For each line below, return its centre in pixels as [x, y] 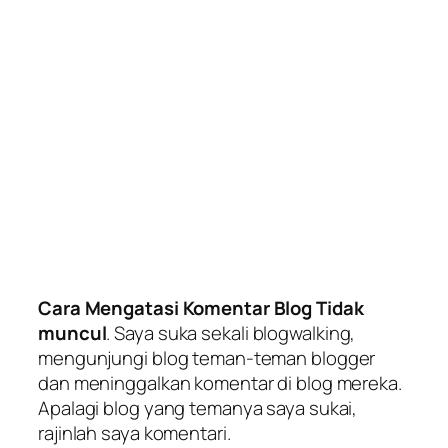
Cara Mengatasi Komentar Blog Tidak [201, 308]
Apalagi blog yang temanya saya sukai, [198, 408]
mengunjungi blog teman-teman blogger [207, 358]
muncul [72, 333]
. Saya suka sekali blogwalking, [231, 333]
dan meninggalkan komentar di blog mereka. [220, 383]
